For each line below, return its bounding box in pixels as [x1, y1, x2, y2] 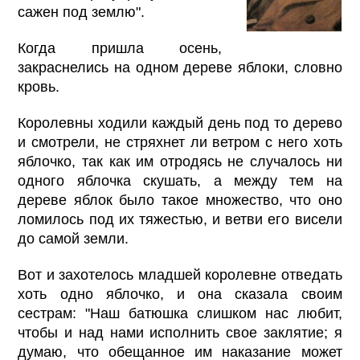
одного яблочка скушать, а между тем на [18, 172, 342, 189]
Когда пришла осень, [18, 39, 222, 56]
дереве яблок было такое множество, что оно [18, 191, 342, 208]
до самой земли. [18, 230, 129, 247]
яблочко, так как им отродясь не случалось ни [18, 153, 342, 170]
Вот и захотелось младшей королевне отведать [18, 267, 342, 284]
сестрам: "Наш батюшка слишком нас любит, [18, 305, 342, 322]
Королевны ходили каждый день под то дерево [18, 114, 342, 131]
